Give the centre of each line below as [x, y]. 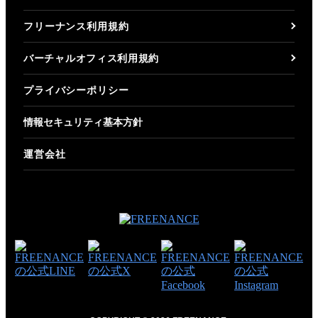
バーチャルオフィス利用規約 [92, 58]
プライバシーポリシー [76, 90]
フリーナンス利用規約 [76, 26]
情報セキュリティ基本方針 [83, 122]
